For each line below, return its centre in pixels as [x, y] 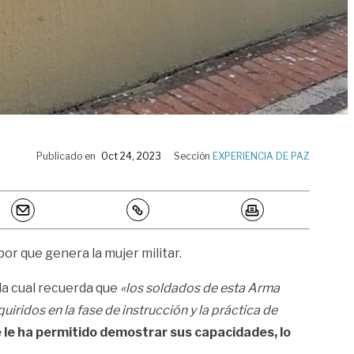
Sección [193, 156]
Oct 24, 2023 [131, 156]
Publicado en [66, 156]
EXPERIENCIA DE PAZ [261, 156]
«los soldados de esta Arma [200, 288]
